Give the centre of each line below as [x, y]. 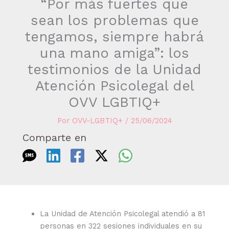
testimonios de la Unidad [114, 70]
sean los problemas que [114, 21]
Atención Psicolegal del [114, 86]
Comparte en [54, 138]
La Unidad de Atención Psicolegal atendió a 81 [123, 213]
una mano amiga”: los [114, 53]
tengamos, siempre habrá [114, 37]
